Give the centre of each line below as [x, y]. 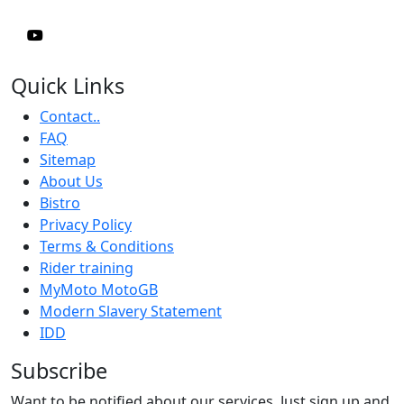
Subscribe [59, 371]
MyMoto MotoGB [99, 290]
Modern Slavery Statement [131, 312]
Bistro [60, 203]
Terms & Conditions [107, 247]
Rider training [87, 268]
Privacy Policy [86, 225]
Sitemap [68, 160]
